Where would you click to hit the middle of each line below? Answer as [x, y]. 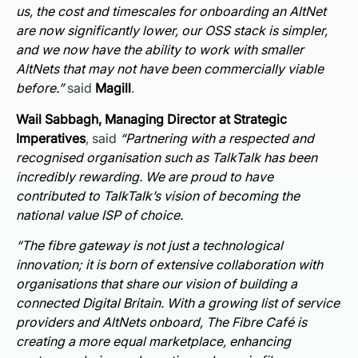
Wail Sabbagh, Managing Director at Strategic [151, 119]
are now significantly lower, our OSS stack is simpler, [172, 31]
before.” [40, 88]
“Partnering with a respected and [217, 138]
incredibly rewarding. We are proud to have [145, 176]
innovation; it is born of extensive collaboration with [169, 265]
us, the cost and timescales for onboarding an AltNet [171, 12]
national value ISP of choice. [99, 215]
